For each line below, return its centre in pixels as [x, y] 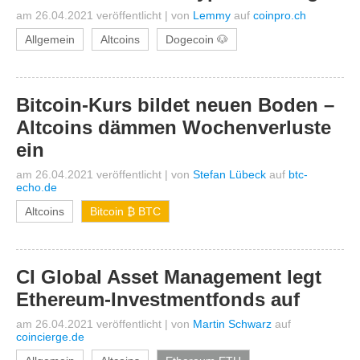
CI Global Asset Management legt [169, 277]
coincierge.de [50, 337]
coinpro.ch [280, 15]
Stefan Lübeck [229, 174]
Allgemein [50, 39]
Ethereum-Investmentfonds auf [158, 299]
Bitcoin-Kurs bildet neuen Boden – [175, 105]
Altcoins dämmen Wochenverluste [174, 127]
